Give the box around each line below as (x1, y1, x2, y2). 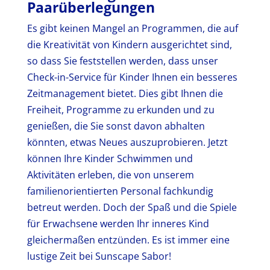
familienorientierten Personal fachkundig (27, 184, 213, 198)
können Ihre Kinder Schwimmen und (27, 151, 193, 165)
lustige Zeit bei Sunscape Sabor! (27, 249, 171, 263)
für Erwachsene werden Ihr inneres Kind (27, 216, 209, 230)
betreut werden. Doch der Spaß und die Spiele (27, 200, 237, 214)
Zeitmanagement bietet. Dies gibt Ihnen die (27, 86, 223, 100)
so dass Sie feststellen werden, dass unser (27, 54, 218, 67)
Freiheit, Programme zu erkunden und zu (27, 102, 215, 116)
